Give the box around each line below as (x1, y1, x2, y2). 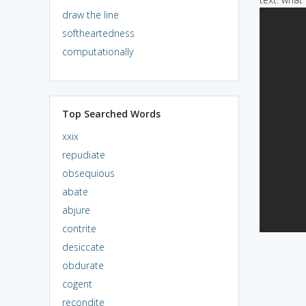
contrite (61, 221, 96, 235)
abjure (61, 203, 90, 217)
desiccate (61, 240, 105, 253)
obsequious (61, 166, 115, 180)
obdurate (61, 258, 104, 272)
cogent (61, 277, 92, 290)
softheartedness (61, 26, 135, 40)
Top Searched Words (61, 107, 161, 120)
